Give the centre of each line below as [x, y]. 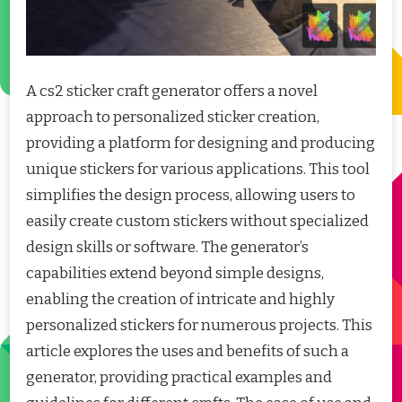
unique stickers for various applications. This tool [198, 170]
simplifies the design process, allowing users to [191, 196]
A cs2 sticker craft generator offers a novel [172, 92]
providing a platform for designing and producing [201, 144]
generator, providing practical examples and [179, 378]
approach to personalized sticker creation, [173, 118]
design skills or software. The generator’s [167, 248]
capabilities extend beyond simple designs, [175, 274]
